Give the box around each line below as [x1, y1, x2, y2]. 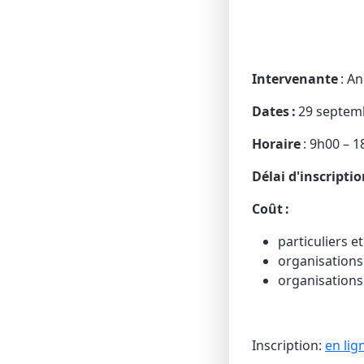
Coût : [252, 200, 292, 218]
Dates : [252, 102, 298, 120]
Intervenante [252, 70, 338, 88]
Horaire [252, 135, 301, 153]
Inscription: [252, 336, 325, 354]
